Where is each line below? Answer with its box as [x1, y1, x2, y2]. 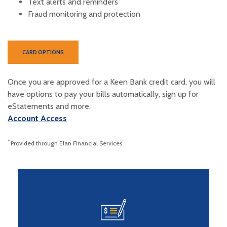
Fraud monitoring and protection [28, 9, 142, 19]
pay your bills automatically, [64, 89, 160, 99]
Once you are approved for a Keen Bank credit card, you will [8, 77, 215, 87]
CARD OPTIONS [22, 49, 64, 56]
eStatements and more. [8, 101, 91, 111]
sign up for [160, 89, 199, 99]
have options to [8, 89, 64, 99]
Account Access [8, 113, 67, 123]
